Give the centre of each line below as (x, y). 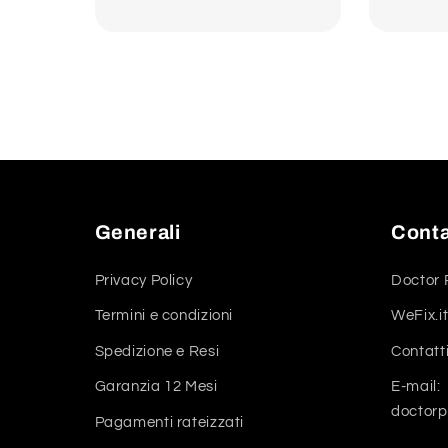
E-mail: (416, 387)
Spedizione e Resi (157, 351)
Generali (137, 232)
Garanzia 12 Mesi (156, 387)
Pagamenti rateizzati (169, 422)
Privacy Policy (143, 280)
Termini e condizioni (164, 316)
